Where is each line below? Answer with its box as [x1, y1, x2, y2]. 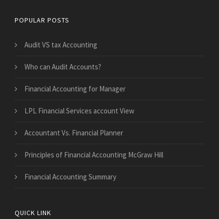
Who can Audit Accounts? [24, 62, 101, 72]
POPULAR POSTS [15, 16, 69, 25]
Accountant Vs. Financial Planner [24, 128, 123, 138]
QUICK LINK [15, 208, 51, 218]
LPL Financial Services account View [24, 106, 134, 116]
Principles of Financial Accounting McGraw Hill [24, 150, 163, 160]
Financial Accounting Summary [24, 172, 116, 182]
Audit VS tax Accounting [24, 40, 97, 50]
